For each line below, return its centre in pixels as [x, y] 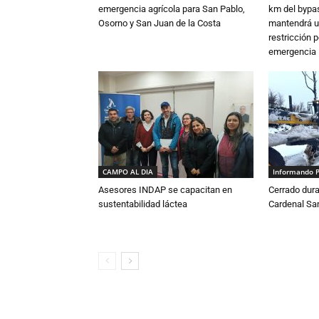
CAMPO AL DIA [128, 172]
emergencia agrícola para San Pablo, [172, 9]
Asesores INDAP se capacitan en [165, 190]
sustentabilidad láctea [143, 204]
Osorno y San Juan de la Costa [159, 23]
